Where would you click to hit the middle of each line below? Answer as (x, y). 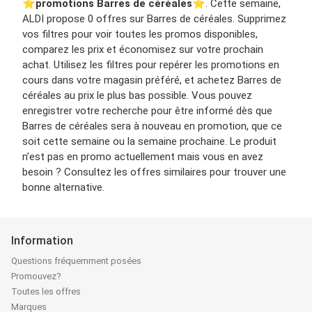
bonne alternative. (63, 188)
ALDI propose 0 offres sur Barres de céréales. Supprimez (154, 19)
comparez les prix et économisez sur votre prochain (143, 50)
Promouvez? (36, 276)
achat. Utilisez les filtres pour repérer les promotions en (151, 65)
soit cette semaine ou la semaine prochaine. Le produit (149, 142)
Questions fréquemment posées (76, 261)
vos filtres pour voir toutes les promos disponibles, (140, 34)
